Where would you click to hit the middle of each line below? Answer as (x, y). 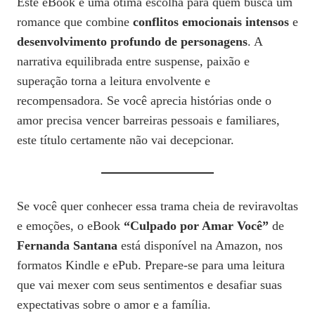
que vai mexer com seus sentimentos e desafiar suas (149, 284)
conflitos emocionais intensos (211, 21)
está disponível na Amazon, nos (200, 245)
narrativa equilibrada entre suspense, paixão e (133, 61)
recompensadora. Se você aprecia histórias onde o (144, 100)
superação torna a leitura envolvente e (114, 81)
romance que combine (75, 21)
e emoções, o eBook (70, 225)
